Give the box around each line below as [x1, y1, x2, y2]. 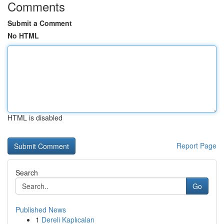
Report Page [176, 140, 216, 150]
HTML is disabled [7, 112, 62, 122]
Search [15, 167, 38, 177]
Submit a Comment [7, 18, 72, 28]
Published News [15, 204, 66, 214]
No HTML [7, 30, 39, 40]
